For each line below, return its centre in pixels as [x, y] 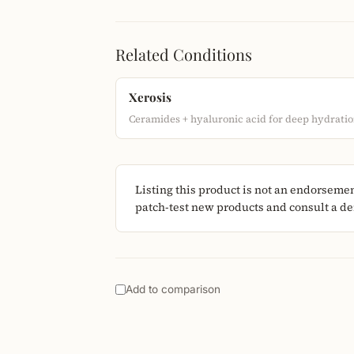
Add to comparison [173, 289]
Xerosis [150, 97]
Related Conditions [184, 54]
